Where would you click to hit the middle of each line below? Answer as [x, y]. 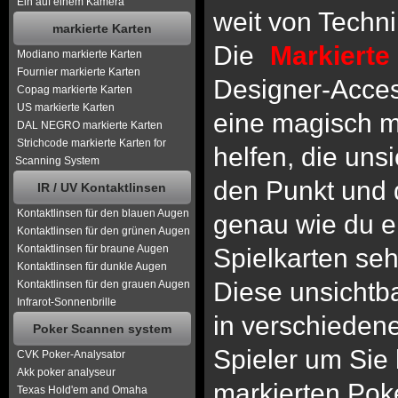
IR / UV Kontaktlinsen [102, 187]
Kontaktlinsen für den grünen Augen [103, 231]
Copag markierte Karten [75, 90]
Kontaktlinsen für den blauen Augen [103, 213]
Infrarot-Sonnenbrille [67, 302]
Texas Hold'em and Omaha [82, 390]
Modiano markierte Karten [80, 54]
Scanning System [57, 161]
